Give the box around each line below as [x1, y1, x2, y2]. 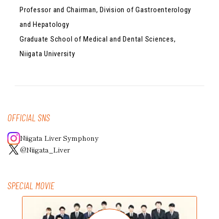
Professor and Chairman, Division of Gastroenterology [20, 5, 191, 14]
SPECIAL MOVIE [7, 179, 54, 191]
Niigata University [20, 49, 75, 58]
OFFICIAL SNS [7, 111, 50, 123]
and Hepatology [20, 20, 69, 29]
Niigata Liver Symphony [20, 133, 99, 143]
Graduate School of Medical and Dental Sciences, [20, 34, 176, 44]
